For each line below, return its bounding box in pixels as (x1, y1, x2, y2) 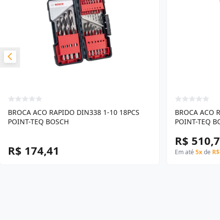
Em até (175, 148, 195, 156)
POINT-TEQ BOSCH (8, 117, 69, 126)
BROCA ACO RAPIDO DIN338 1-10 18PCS (8, 108, 139, 117)
